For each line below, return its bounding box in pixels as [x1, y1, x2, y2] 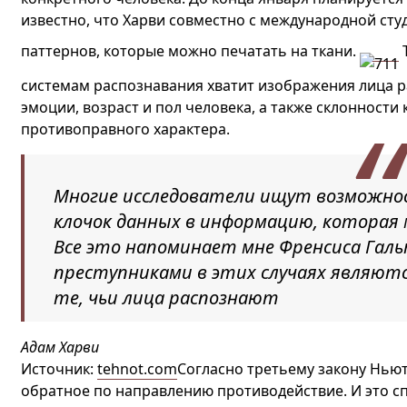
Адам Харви [20, 337, 99, 357]
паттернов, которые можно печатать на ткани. [20, 41, 360, 62]
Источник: [20, 359, 97, 379]
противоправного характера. [20, 119, 230, 139]
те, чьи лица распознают [53, 285, 279, 310]
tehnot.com [96, 359, 177, 379]
